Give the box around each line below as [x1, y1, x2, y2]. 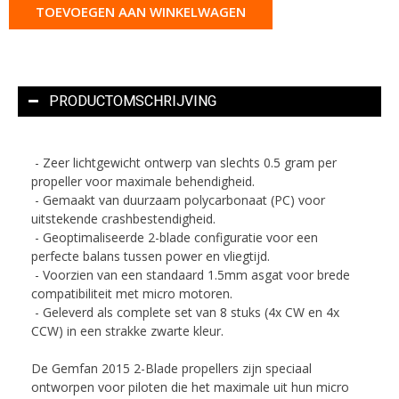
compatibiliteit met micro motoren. [31, 284, 232, 302]
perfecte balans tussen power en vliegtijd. [31, 247, 270, 265]
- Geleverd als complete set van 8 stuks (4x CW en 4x [31, 303, 339, 321]
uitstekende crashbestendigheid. [31, 209, 216, 227]
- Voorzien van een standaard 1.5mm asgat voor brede [31, 265, 350, 283]
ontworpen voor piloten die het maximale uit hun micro [31, 378, 349, 395]
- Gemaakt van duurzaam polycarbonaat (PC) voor [31, 191, 325, 208]
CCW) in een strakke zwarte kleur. [31, 322, 224, 339]
